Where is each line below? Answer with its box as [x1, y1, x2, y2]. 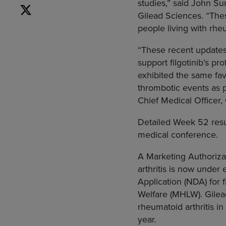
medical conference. [138, 128, 218, 141]
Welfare [138, 188, 167, 201]
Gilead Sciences [138, 9, 201, 22]
